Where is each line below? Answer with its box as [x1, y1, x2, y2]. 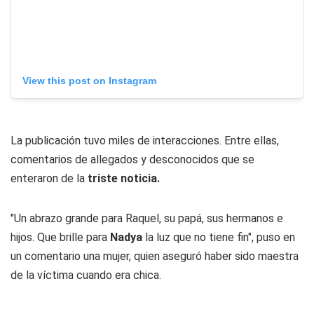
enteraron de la [11, 171, 88, 185]
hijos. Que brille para [11, 230, 110, 244]
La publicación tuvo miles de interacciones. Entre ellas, [11, 133, 279, 147]
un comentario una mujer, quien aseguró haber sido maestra [11, 249, 299, 263]
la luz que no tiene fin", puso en [142, 230, 295, 244]
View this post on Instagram [22, 74, 156, 86]
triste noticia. [88, 171, 160, 185]
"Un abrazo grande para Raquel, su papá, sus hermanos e [11, 211, 283, 225]
